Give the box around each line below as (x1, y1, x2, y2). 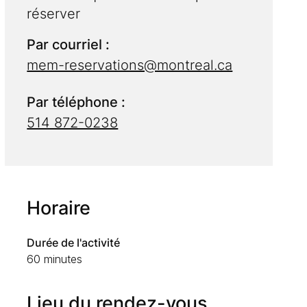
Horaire (27, 197, 91, 220)
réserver (27, 5, 81, 23)
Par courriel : (27, 36, 110, 53)
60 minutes (27, 251, 83, 266)
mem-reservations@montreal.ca (27, 57, 233, 74)
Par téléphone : (27, 94, 126, 111)
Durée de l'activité (27, 235, 121, 249)
